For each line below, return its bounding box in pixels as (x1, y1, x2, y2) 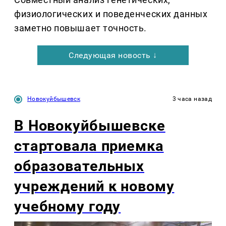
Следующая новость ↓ (69, 50, 157, 61)
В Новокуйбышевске (14, 117, 165, 135)
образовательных (14, 157, 144, 175)
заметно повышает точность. (14, 23, 147, 34)
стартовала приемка (14, 137, 164, 155)
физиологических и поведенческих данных (14, 9, 208, 20)
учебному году (14, 198, 121, 215)
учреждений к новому (14, 178, 175, 195)
